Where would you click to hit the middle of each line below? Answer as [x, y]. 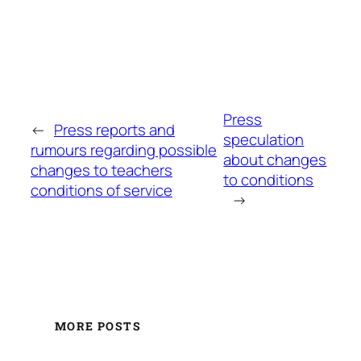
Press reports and [114, 129]
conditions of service [102, 190]
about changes [275, 160]
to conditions [269, 180]
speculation [264, 140]
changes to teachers [102, 170]
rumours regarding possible [124, 149]
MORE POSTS [98, 326]
